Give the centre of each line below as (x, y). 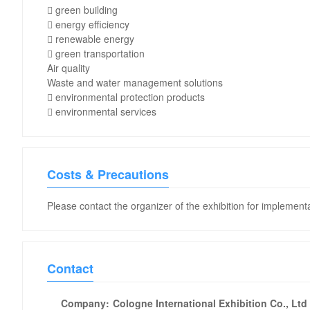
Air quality (69, 68)
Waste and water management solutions (135, 82)
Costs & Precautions (108, 174)
